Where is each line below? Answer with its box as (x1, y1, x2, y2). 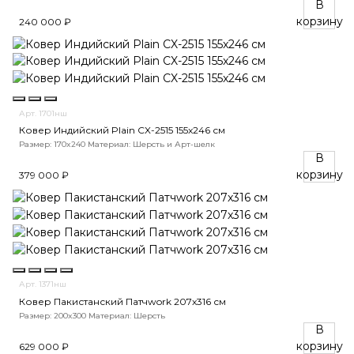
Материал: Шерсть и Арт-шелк (88, 139, 215, 150)
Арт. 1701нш (19, 107, 67, 119)
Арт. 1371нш (19, 279, 66, 290)
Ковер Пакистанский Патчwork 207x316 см (19, 295, 226, 307)
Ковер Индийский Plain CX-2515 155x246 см (19, 124, 225, 137)
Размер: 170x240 (19, 139, 85, 150)
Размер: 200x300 (19, 310, 86, 321)
